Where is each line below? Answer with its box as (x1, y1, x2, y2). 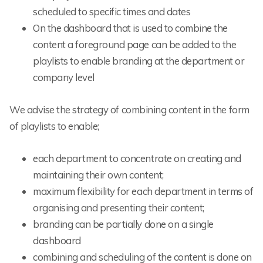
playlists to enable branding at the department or (33, 54, 245, 67)
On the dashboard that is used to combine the (33, 21, 228, 34)
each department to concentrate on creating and (33, 152, 241, 165)
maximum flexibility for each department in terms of (33, 185, 254, 198)
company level (33, 70, 95, 83)
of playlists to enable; (9, 120, 99, 133)
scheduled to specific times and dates (33, 5, 191, 18)
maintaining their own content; (33, 168, 164, 181)
